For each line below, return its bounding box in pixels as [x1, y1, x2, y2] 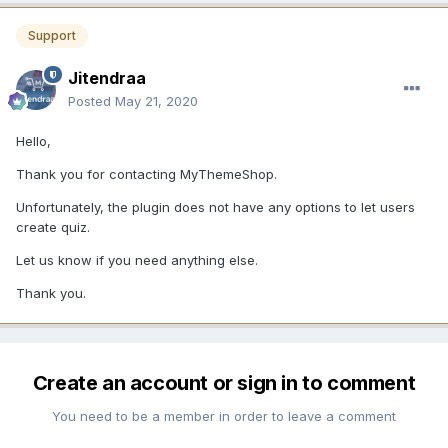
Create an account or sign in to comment [32, 370, 416, 395]
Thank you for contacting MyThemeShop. [16, 165, 277, 182]
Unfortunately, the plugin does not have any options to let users [16, 198, 415, 215]
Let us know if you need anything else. [16, 251, 258, 268]
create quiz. [16, 218, 90, 235]
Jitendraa [68, 67, 146, 88]
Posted [68, 92, 115, 109]
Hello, [16, 132, 51, 149]
